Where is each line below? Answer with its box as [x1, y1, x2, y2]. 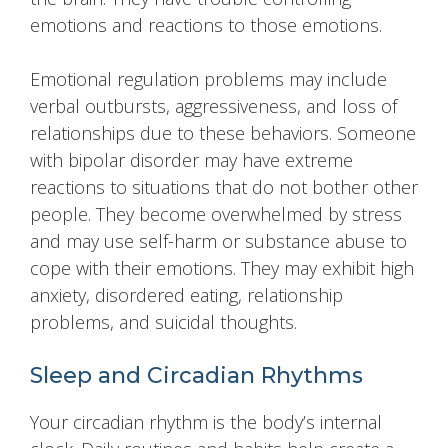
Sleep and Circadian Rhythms [30, 362, 363, 390]
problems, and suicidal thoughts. [30, 310, 297, 335]
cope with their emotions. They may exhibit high [30, 256, 414, 281]
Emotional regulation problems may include [30, 67, 387, 92]
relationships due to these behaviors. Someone [30, 121, 416, 146]
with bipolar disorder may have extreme [30, 148, 353, 173]
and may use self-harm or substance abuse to [30, 229, 407, 254]
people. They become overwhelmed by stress [30, 202, 402, 227]
